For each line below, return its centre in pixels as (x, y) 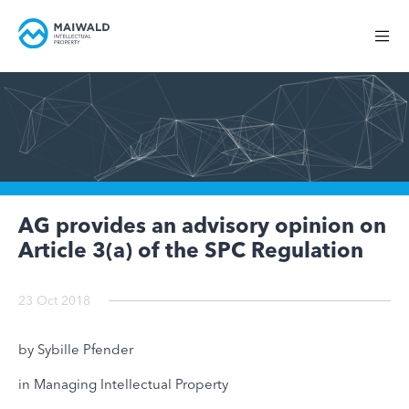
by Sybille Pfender (76, 349)
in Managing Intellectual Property (123, 383)
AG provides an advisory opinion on (202, 225)
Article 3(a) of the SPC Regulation (191, 250)
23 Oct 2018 (54, 300)
